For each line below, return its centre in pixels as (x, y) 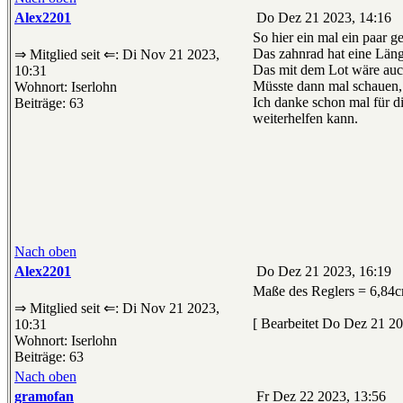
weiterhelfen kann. (305, 119)
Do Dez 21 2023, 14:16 (322, 18)
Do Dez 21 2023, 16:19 (322, 272)
